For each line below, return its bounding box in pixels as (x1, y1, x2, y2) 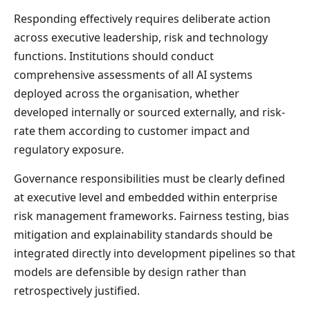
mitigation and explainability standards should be (14, 226, 273, 242)
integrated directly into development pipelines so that (14, 245, 295, 261)
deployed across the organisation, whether (14, 85, 239, 101)
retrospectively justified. (14, 282, 140, 298)
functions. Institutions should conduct (14, 48, 214, 64)
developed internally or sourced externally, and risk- (14, 104, 285, 120)
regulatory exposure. (14, 141, 124, 157)
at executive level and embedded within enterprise (14, 189, 277, 205)
